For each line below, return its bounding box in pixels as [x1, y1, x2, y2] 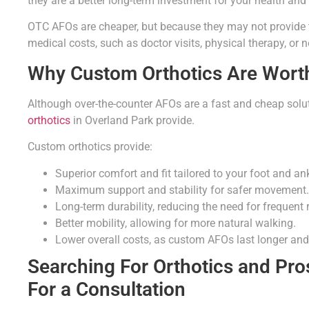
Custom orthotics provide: [28, 140, 152, 154]
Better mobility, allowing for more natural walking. [55, 216, 296, 230]
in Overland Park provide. [70, 113, 195, 127]
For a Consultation [28, 277, 186, 301]
